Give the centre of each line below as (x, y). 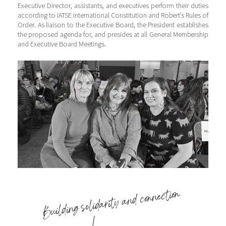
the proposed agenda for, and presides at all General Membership (113, 34)
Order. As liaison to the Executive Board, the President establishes (113, 25)
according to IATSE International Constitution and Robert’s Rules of (113, 15)
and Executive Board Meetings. (62, 44)
